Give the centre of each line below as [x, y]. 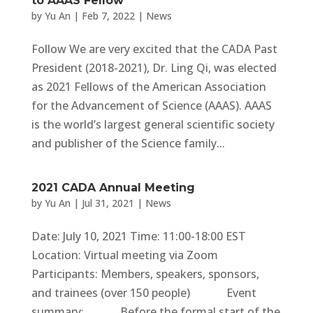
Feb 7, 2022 [108, 16]
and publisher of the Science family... [128, 143]
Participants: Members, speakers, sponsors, [145, 274]
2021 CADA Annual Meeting [113, 188]
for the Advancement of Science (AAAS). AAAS [151, 105]
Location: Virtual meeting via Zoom [124, 255]
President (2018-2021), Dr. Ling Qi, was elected [154, 68]
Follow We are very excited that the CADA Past [154, 49]
